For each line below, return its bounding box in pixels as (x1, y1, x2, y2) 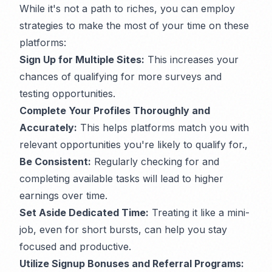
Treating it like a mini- (149, 206, 250, 219)
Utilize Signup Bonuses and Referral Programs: (19, 257, 244, 270)
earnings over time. (19, 189, 107, 202)
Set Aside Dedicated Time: (19, 206, 149, 219)
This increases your (144, 53, 239, 66)
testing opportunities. (19, 87, 115, 100)
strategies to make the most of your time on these (19, 19, 249, 32)
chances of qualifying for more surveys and (19, 70, 222, 83)
